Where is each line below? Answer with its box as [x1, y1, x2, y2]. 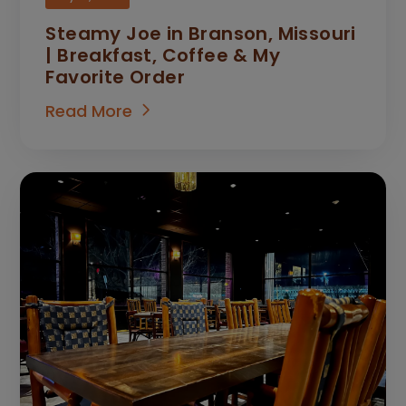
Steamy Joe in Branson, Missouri [45, 20, 356, 46]
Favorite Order [45, 63, 186, 90]
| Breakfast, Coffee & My [45, 42, 281, 68]
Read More [45, 99, 133, 122]
